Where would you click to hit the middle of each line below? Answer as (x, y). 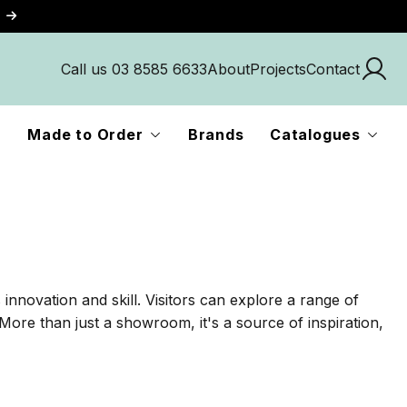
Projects (278, 69)
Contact (333, 69)
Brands (216, 134)
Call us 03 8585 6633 (134, 69)
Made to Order (85, 134)
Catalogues (315, 134)
